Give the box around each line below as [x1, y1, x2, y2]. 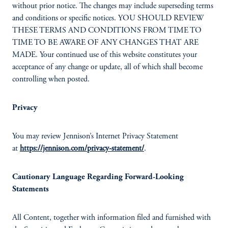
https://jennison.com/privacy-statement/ [20, 145, 144, 153]
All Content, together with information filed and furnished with [12, 214, 211, 222]
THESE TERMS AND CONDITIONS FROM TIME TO [12, 26, 202, 35]
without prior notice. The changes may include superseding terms [12, 2, 213, 10]
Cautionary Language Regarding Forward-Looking [12, 173, 184, 181]
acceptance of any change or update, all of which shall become [12, 63, 203, 71]
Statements [12, 185, 49, 193]
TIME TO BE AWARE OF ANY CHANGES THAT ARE [12, 39, 198, 47]
